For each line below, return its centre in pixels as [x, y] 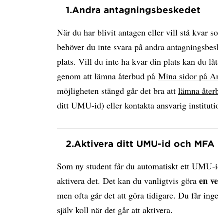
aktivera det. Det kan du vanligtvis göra [128, 181]
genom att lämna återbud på [108, 76]
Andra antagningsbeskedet [136, 10]
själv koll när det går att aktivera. [115, 210]
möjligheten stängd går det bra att [118, 91]
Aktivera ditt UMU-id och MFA [144, 144]
